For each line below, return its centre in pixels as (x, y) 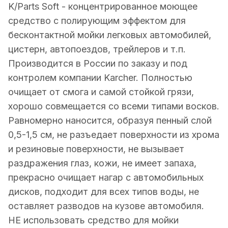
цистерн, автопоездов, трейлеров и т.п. (97, 49)
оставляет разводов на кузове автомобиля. (106, 206)
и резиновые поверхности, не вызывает (96, 149)
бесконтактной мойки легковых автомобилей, (110, 35)
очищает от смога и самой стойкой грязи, (101, 92)
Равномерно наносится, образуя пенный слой (110, 121)
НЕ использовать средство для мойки (93, 220)
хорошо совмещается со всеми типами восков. (114, 106)
